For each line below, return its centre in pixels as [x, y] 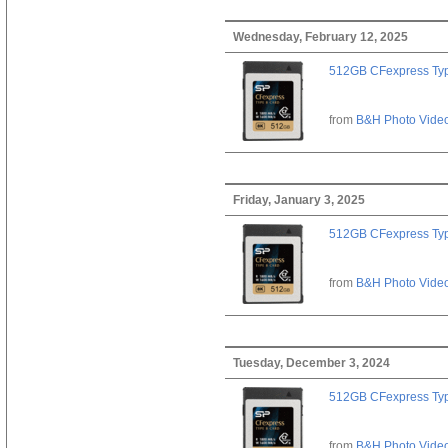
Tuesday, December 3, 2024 [311, 362]
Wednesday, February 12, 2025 [320, 36]
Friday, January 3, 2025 [298, 199]
